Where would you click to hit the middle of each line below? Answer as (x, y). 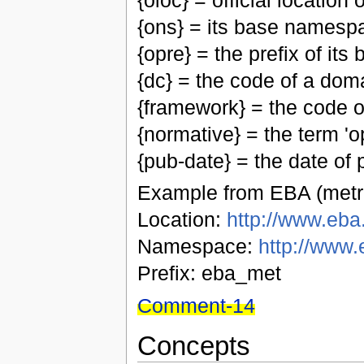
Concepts (193, 345)
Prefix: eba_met (209, 273)
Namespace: (197, 247)
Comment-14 (196, 305)
